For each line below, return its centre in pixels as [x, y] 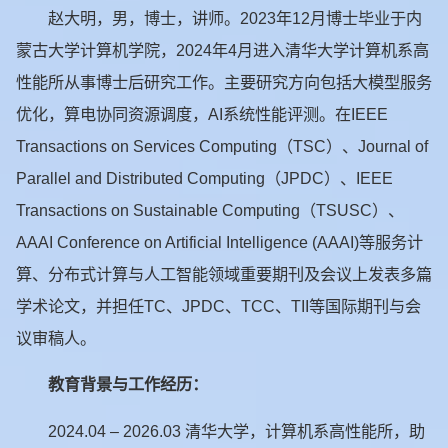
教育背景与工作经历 [120, 384]
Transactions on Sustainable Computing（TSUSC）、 [210, 209]
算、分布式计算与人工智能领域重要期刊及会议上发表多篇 [224, 273]
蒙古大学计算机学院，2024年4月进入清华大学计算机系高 [222, 49]
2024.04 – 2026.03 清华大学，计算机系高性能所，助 [237, 430]
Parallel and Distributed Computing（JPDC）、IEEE [204, 177]
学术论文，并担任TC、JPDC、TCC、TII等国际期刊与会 [218, 305]
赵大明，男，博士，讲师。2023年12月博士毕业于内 [235, 17]
